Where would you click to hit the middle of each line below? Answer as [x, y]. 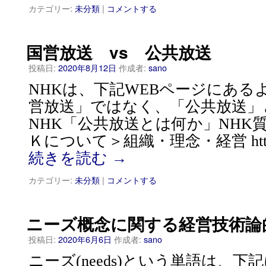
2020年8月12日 [87, 67]
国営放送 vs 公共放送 [119, 52]
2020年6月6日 [85, 239]
